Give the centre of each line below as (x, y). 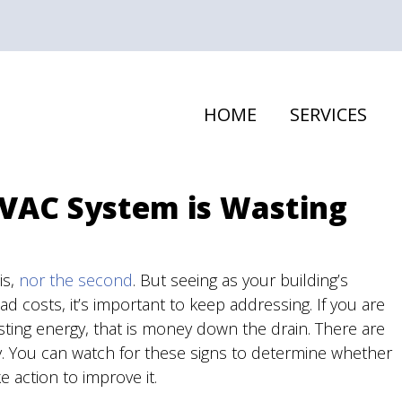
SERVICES (328, 114)
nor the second (76, 280)
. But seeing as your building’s (240, 280)
